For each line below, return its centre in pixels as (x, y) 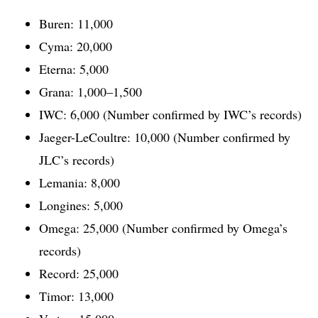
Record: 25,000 (79, 273)
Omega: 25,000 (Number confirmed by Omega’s (163, 227)
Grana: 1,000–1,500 (91, 91)
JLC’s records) (77, 159)
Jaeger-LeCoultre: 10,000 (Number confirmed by (165, 137)
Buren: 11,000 (76, 23)
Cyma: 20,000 (76, 46)
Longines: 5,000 (81, 205)
